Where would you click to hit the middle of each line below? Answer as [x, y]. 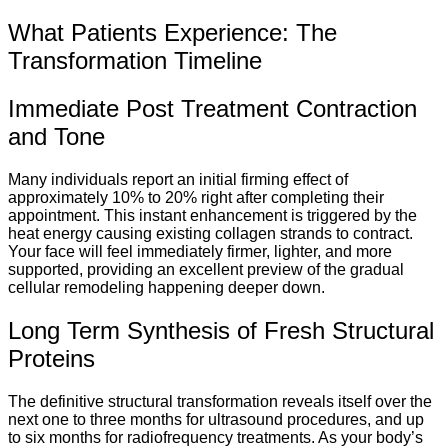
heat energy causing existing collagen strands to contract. [210, 234]
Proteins [51, 358]
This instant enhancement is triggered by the [260, 216]
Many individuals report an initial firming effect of [178, 180]
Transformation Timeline [135, 61]
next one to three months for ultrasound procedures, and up [216, 419]
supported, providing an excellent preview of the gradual [206, 270]
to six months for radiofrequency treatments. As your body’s [215, 437]
